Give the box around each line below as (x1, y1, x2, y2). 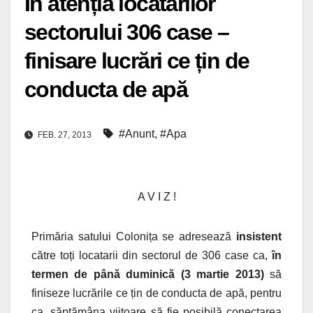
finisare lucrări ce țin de (24, 48, 249, 74)
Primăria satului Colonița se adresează (31, 231, 236, 243)
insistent (236, 231, 282, 243)
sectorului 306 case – (24, 20, 229, 45)
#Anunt (119, 128, 154, 140)
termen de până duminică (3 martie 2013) (31, 268, 264, 281)
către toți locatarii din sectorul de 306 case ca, (31, 249, 272, 262)
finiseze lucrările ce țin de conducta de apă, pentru (31, 287, 282, 300)
